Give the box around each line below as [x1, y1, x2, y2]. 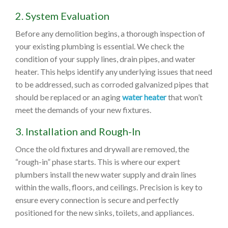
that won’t [166, 92, 203, 102]
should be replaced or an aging [15, 92, 122, 102]
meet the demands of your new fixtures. [15, 105, 151, 115]
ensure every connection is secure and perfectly [15, 195, 179, 205]
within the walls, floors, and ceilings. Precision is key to [15, 182, 203, 192]
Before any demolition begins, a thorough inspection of [15, 28, 205, 39]
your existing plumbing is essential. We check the [15, 41, 184, 51]
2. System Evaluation [15, 10, 109, 22]
